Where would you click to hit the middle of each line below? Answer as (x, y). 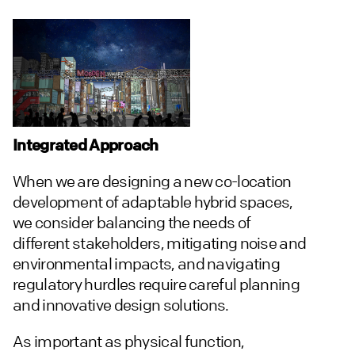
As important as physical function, (129, 342)
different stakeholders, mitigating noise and (160, 243)
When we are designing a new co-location (152, 181)
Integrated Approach (86, 145)
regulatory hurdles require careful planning (156, 284)
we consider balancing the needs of (132, 223)
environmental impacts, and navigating (147, 264)
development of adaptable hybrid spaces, (153, 202)
